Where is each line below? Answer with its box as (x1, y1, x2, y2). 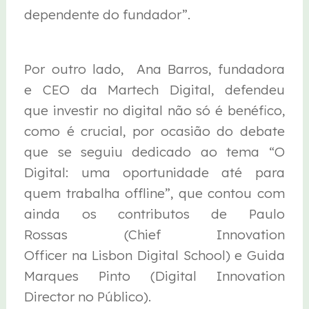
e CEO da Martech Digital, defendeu (24, 81, 285, 98)
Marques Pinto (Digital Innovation (24, 267, 285, 284)
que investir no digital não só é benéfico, (24, 101, 285, 119)
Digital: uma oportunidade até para (24, 163, 285, 181)
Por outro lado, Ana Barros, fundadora (24, 60, 285, 77)
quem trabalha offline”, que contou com (24, 184, 285, 201)
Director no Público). (24, 288, 152, 305)
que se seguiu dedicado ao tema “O (24, 143, 285, 160)
